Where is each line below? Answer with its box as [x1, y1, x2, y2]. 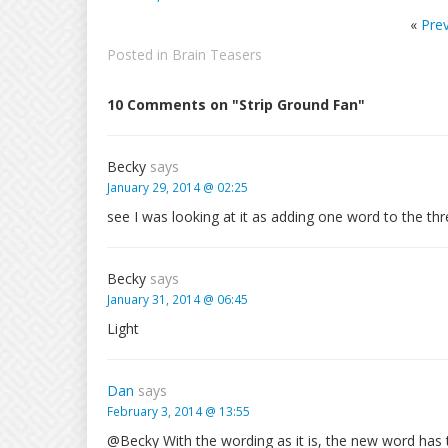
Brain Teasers [172, 45, 262, 64]
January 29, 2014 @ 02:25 [107, 179, 248, 195]
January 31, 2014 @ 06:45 [107, 291, 248, 307]
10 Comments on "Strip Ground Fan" [107, 95, 365, 114]
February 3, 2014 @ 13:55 [107, 403, 250, 419]
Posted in [107, 45, 172, 64]
